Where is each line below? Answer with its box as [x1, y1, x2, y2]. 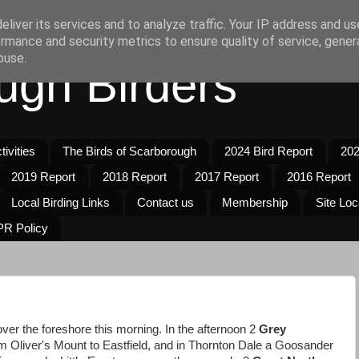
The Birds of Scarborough [63, 144, 197, 159]
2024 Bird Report [224, 144, 313, 159]
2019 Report [10, 170, 75, 184]
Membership [222, 196, 288, 210]
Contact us [137, 196, 195, 210]
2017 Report [195, 170, 259, 184]
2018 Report [103, 170, 167, 184]
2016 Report [286, 170, 351, 184]
